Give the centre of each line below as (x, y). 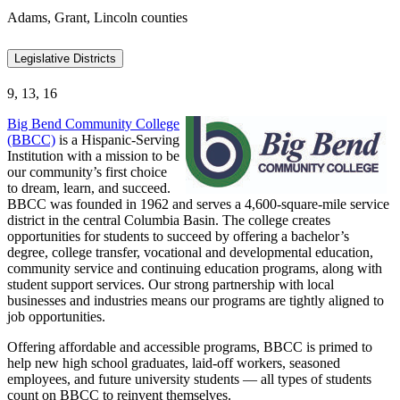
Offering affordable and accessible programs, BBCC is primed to (190, 347)
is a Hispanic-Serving (117, 140)
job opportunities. (56, 317)
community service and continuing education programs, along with (195, 269)
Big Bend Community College (93, 124)
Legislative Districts (65, 59)
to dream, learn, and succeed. (89, 188)
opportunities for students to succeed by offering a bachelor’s (178, 237)
